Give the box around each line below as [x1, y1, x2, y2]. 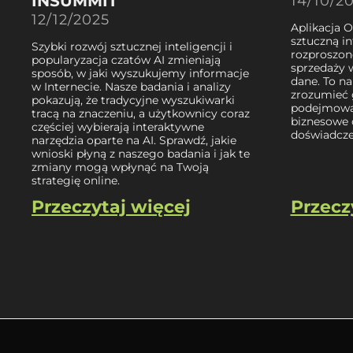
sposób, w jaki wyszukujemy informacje [32, 65, 249, 80]
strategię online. [32, 173, 120, 188]
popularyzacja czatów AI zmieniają [32, 52, 221, 67]
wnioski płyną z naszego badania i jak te [32, 146, 250, 161]
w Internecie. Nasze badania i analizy [32, 79, 231, 94]
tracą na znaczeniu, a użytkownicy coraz [32, 106, 250, 121]
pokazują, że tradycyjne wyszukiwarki [32, 92, 235, 107]
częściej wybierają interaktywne [32, 119, 204, 134]
